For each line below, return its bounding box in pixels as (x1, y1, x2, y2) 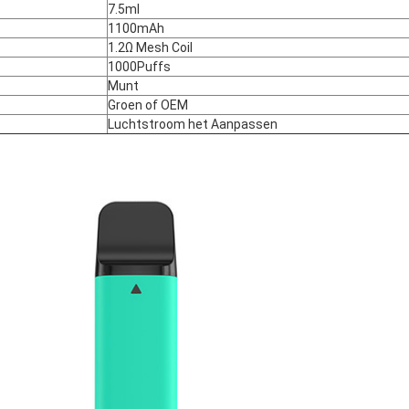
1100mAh (108, 21, 164, 37)
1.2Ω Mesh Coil (108, 40, 193, 56)
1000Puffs (108, 59, 171, 75)
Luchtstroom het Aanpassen (108, 117, 278, 132)
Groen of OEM (108, 98, 188, 113)
